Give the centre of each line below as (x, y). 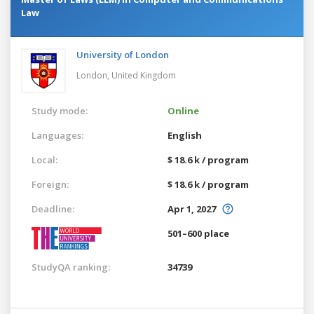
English (185, 135)
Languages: (57, 135)
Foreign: (50, 184)
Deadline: (53, 209)
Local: (45, 159)
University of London (123, 54)
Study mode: (60, 110)
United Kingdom (144, 75)
